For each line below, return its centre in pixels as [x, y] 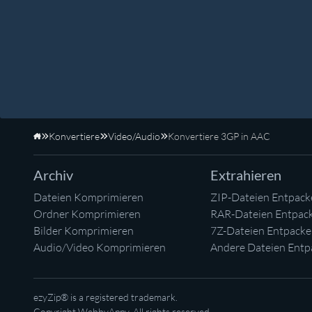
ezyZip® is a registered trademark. [106, 297]
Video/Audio [134, 136]
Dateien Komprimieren [88, 197]
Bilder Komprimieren [84, 231]
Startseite [61, 143]
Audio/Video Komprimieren [100, 248]
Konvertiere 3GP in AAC [219, 136]
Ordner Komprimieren [87, 214]
